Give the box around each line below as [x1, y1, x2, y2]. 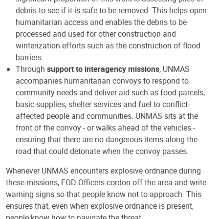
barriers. [16, 52, 44, 63]
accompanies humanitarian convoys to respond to [16, 75, 189, 87]
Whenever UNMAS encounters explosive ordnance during [6, 165, 201, 176]
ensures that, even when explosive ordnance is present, [6, 200, 194, 212]
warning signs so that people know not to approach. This [6, 189, 201, 200]
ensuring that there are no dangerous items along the [16, 134, 197, 145]
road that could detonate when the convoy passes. [16, 146, 189, 157]
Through [16, 64, 47, 75]
